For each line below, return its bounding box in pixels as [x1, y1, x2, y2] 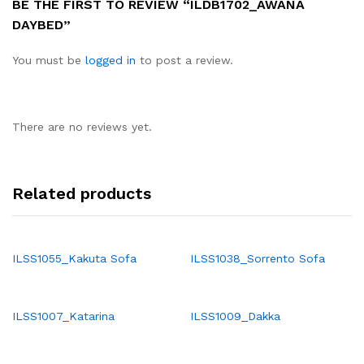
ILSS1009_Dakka [190, 309, 280, 323]
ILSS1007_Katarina [12, 309, 115, 323]
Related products [12, 183, 151, 203]
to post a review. [136, 54, 233, 67]
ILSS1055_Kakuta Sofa [12, 251, 136, 265]
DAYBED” [12, 17, 71, 32]
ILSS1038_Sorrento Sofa [190, 251, 325, 265]
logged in [85, 54, 136, 67]
